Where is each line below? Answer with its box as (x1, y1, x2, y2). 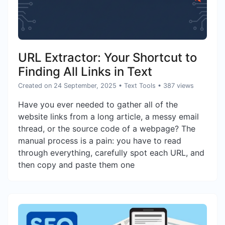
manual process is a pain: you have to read (18, 135, 181, 146)
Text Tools (124, 81, 156, 89)
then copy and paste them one (18, 159, 135, 170)
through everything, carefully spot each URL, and (18, 147, 204, 158)
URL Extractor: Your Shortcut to (18, 50, 197, 65)
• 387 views (158, 81, 194, 89)
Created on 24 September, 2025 (18, 81, 117, 89)
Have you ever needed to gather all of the (18, 99, 178, 109)
